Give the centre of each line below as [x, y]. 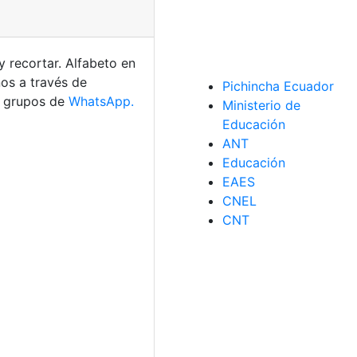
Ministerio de [261, 105]
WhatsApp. [101, 101]
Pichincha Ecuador [278, 86]
